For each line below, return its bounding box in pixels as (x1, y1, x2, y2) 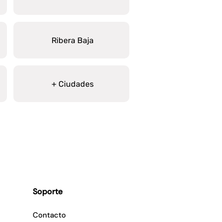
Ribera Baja (52, 35, 94, 45)
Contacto (33, 210, 66, 220)
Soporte (33, 186, 62, 197)
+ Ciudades (52, 79, 94, 89)
